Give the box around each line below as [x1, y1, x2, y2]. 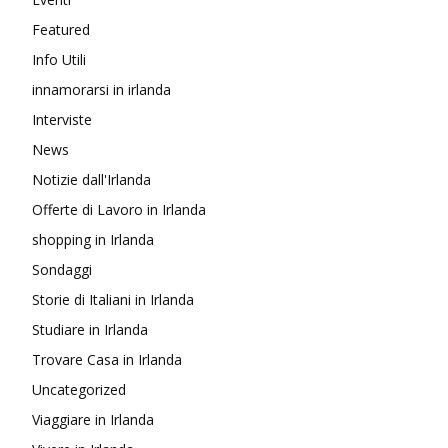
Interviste [32, 110, 92, 130]
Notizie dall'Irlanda [32, 170, 151, 190]
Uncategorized [32, 380, 126, 400]
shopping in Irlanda [32, 230, 154, 250]
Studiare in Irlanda [32, 320, 148, 340]
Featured [32, 20, 90, 40]
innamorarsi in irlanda [32, 80, 171, 100]
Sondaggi [32, 260, 92, 280]
